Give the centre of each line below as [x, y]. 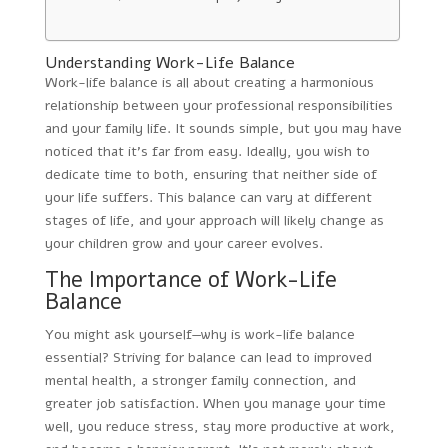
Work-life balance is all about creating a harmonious [209, 82]
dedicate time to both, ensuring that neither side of [210, 174]
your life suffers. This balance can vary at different [208, 197]
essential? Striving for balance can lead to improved [208, 357]
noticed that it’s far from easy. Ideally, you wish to [207, 151]
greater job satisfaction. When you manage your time [215, 403]
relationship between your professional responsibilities [218, 105]
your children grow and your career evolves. [183, 243]
